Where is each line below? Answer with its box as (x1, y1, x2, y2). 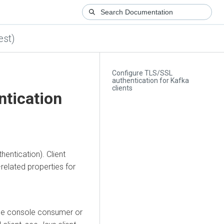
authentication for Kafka (112, 76, 189, 85)
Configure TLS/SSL (112, 69, 173, 77)
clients (112, 84, 133, 92)
